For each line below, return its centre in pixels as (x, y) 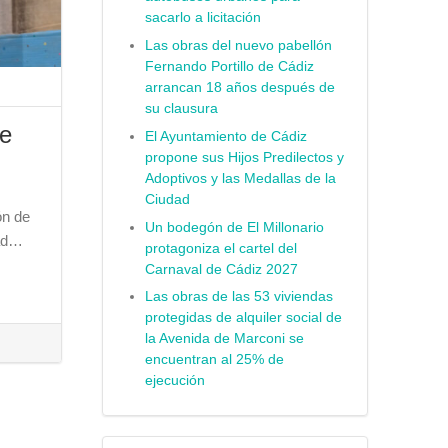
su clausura (181, 109)
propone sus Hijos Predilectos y (244, 157)
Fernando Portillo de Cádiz (229, 67)
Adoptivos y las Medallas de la (240, 178)
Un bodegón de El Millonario (234, 227)
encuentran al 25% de (214, 360)
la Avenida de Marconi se (224, 339)
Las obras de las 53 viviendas (238, 297)
